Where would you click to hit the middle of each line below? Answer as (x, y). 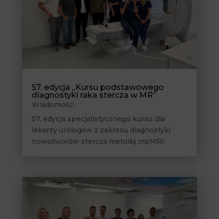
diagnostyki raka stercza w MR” (94, 95)
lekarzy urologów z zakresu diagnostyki (101, 130)
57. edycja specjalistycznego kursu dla (98, 119)
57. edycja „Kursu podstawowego (98, 87)
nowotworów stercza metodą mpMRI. (99, 141)
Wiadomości (53, 104)
